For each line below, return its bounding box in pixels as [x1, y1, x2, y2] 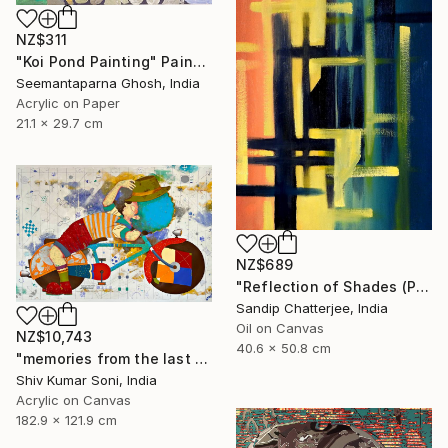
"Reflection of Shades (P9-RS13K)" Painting [415, 278, 429, 296]
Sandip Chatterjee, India [236, 300, 388, 317]
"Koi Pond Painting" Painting [192, 52, 206, 70]
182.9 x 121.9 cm [16, 412, 117, 429]
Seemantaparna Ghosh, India [16, 74, 200, 91]
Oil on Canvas [236, 320, 324, 337]
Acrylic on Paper [16, 94, 120, 111]
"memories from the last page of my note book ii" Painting [194, 350, 208, 368]
